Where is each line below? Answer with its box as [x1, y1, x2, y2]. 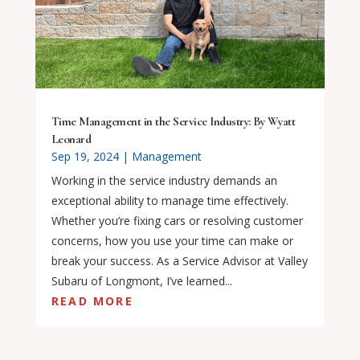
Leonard [51, 131, 92, 146]
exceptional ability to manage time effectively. [51, 192, 288, 208]
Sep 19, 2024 [51, 148, 119, 164]
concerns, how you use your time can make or [51, 232, 293, 248]
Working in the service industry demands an [51, 172, 277, 188]
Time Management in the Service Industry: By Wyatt [51, 113, 296, 129]
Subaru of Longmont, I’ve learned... [51, 272, 232, 288]
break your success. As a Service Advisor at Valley [51, 252, 308, 268]
